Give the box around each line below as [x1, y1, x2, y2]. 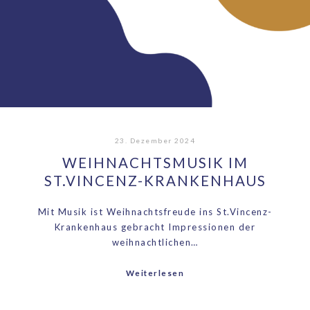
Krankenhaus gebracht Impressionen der [54, 221, 256, 233]
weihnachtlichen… [111, 237, 199, 248]
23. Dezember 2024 [114, 136, 196, 145]
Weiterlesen [125, 268, 185, 278]
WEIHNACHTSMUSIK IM [62, 154, 248, 171]
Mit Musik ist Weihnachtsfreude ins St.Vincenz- [37, 206, 273, 218]
